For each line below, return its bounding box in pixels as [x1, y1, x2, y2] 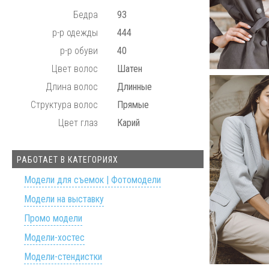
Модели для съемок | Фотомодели [24, 174, 161, 186]
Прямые [117, 99, 150, 110]
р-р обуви [60, 45, 98, 56]
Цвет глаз [58, 117, 98, 128]
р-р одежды [52, 27, 98, 38]
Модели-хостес [24, 232, 85, 243]
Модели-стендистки [24, 251, 102, 262]
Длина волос [46, 81, 98, 92]
